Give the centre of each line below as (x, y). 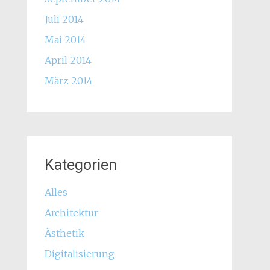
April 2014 (68, 60)
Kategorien (80, 165)
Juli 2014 (64, 19)
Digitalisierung (79, 254)
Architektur (71, 213)
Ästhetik (64, 233)
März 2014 (68, 81)
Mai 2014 (65, 40)
